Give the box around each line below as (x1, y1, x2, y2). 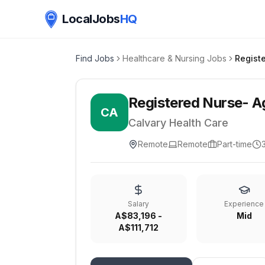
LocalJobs (62, 12, 120, 26)
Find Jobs (76, 53, 114, 63)
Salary (128, 199, 150, 208)
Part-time (217, 139, 252, 149)
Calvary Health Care (128, 117, 228, 129)
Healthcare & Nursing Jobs (122, 53, 227, 63)
